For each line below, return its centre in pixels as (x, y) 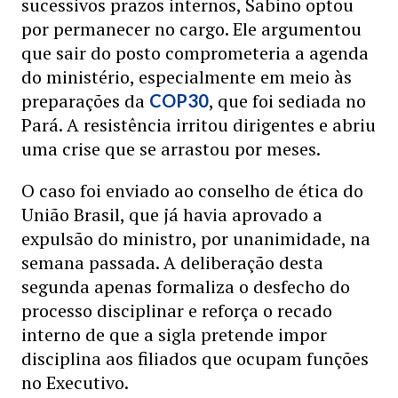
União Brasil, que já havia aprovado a (172, 215)
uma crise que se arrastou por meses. (171, 149)
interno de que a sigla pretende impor (174, 334)
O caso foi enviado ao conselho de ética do (192, 191)
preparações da (85, 101)
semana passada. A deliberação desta (172, 263)
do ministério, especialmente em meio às (187, 77)
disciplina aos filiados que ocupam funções (195, 358)
